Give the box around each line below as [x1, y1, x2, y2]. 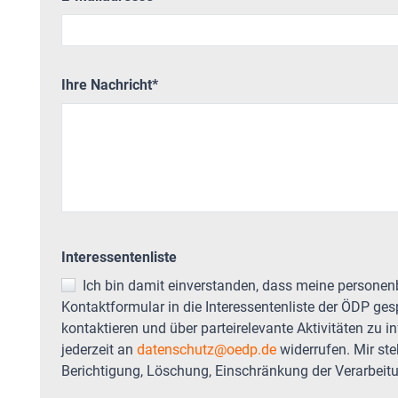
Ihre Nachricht [60, 76, 152, 93]
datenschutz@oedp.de [136, 340, 276, 358]
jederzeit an [60, 340, 137, 358]
